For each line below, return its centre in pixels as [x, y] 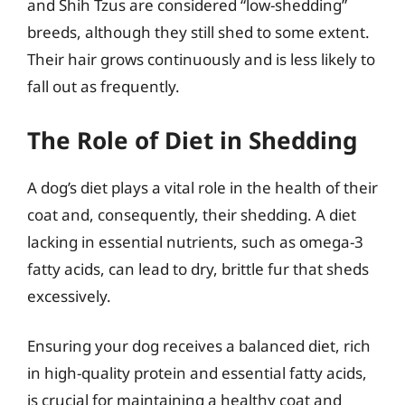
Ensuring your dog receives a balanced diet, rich [199, 346]
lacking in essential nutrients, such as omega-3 [195, 241]
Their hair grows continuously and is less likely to [201, 59]
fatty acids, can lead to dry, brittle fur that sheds [198, 268]
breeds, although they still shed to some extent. [198, 32]
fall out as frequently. [104, 86]
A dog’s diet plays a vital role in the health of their [202, 187]
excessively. [69, 296]
